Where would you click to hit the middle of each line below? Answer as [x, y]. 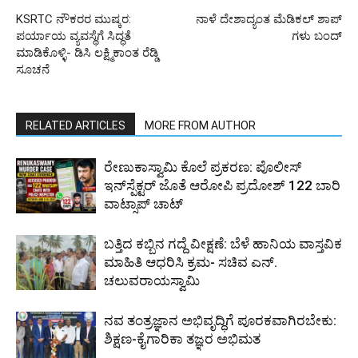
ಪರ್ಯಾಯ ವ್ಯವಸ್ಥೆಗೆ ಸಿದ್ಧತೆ [74, 36]
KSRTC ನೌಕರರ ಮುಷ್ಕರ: [74, 20]
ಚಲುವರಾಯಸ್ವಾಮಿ [152, 281]
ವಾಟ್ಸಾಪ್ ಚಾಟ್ [143, 204]
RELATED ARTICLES [76, 126]
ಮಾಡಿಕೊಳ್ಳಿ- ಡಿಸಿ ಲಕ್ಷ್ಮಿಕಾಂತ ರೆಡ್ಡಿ [87, 53]
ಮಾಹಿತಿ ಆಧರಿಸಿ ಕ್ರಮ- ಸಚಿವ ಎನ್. [191, 263]
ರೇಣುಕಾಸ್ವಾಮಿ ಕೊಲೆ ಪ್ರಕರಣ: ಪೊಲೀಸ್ [203, 167]
